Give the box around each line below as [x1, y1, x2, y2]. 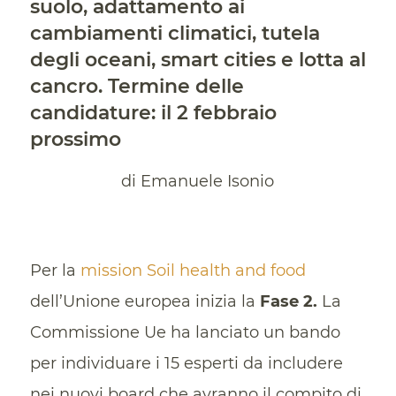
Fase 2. [259, 291, 317, 311]
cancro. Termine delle [29, 73, 244, 98]
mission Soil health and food [80, 260, 306, 280]
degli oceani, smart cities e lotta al [29, 47, 366, 72]
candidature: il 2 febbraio [29, 100, 277, 125]
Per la [29, 260, 80, 280]
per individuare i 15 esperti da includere [29, 353, 343, 373]
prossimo [29, 126, 121, 151]
